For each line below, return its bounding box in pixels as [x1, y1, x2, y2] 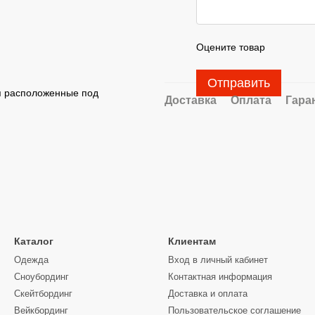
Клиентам [168, 236, 216, 247]
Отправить [207, 76, 270, 90]
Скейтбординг [14, 288, 72, 300]
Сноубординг [14, 271, 69, 283]
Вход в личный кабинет [168, 255, 268, 266]
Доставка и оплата [168, 288, 247, 300]
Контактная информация [168, 271, 272, 283]
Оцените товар [196, 41, 265, 53]
